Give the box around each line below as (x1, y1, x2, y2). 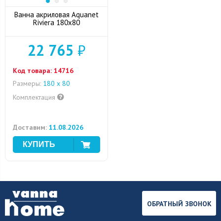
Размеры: (13, 79, 41, 88)
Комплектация (13, 93, 57, 102)
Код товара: (13, 66, 52, 75)
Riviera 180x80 (33, 18, 80, 27)
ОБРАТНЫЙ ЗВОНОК (147, 199, 212, 208)
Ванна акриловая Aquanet (14, 10, 99, 19)
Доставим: (13, 123, 47, 132)
